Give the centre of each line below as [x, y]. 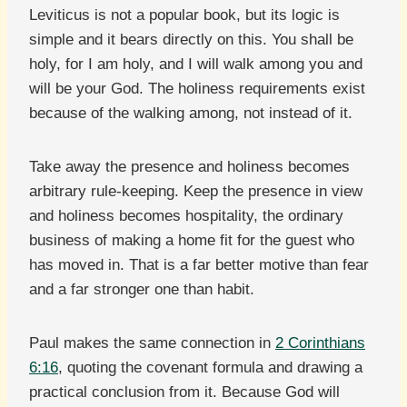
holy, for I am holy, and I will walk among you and [196, 65]
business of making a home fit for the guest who [192, 241]
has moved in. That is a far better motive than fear [199, 265]
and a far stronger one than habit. [142, 290]
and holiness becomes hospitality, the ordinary [186, 216]
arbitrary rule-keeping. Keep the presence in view [196, 192]
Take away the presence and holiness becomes [189, 167]
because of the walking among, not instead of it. [191, 114]
